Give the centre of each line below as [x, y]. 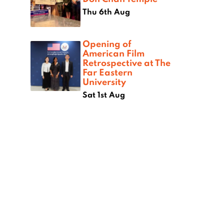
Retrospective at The [126, 63]
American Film [113, 53]
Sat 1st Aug [104, 95]
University [104, 82]
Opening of [107, 44]
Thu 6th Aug [106, 12]
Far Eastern [107, 72]
